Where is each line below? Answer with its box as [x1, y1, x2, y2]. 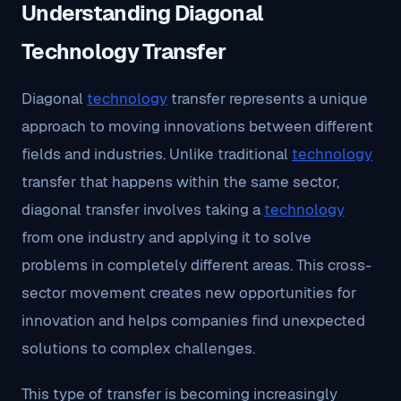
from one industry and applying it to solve [21, 227, 311, 247]
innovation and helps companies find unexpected [21, 311, 365, 330]
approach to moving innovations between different [21, 116, 373, 136]
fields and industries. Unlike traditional [21, 144, 292, 164]
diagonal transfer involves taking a [21, 200, 264, 219]
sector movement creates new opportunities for [21, 283, 356, 303]
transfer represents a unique [167, 89, 368, 108]
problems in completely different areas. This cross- [21, 255, 371, 275]
